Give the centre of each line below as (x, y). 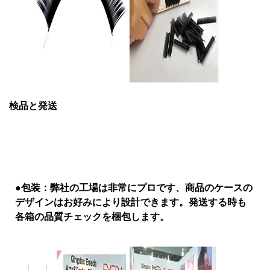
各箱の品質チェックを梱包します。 (92, 216)
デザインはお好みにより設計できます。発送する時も (131, 202)
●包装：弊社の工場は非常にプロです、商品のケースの (134, 187)
